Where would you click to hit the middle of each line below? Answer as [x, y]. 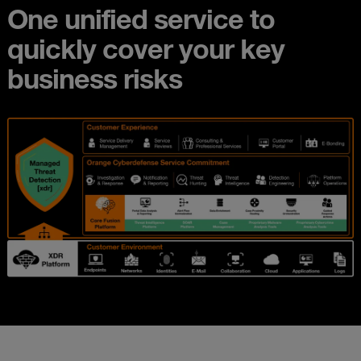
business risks [95, 78]
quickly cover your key [146, 48]
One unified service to [141, 19]
